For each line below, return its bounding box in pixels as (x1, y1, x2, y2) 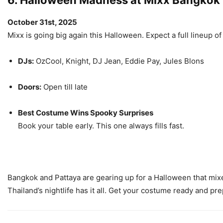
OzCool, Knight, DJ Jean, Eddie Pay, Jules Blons (34, 56, 204, 66)
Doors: (18, 82, 41, 92)
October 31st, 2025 (7, 17, 77, 27)
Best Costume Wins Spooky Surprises (18, 108, 153, 117)
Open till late (41, 82, 88, 92)
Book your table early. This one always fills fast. (18, 121, 184, 130)
